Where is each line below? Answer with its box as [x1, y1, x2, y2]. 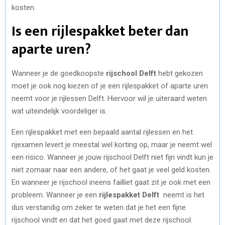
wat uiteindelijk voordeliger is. [12, 106, 107, 116]
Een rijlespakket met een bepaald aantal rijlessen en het [12, 127, 193, 137]
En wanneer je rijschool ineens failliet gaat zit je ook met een [12, 177, 210, 187]
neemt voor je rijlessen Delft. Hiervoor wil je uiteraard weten [12, 93, 207, 103]
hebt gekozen [156, 68, 203, 78]
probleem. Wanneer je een [12, 190, 99, 199]
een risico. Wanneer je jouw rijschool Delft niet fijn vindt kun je [12, 152, 213, 162]
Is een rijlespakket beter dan [12, 19, 189, 43]
